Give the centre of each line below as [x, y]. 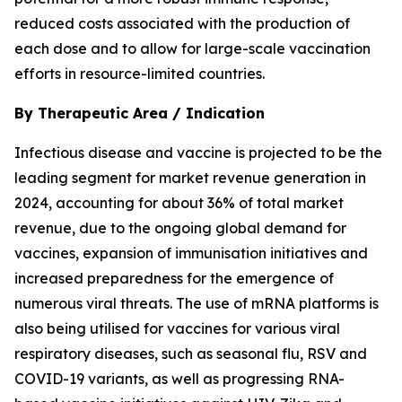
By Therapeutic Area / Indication [140, 114]
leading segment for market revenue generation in [190, 178]
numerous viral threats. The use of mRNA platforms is [197, 304]
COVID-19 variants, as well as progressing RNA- [179, 379]
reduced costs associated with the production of [182, 24]
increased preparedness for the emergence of [174, 279]
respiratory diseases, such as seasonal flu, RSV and [191, 354]
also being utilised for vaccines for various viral [177, 329]
